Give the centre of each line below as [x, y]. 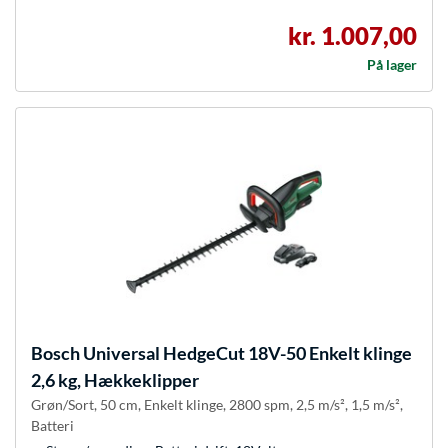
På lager [392, 65]
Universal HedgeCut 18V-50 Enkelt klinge [246, 353]
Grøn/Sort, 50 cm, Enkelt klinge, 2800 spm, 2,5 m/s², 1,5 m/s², [217, 405]
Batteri [52, 426]
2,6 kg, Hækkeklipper [115, 380]
